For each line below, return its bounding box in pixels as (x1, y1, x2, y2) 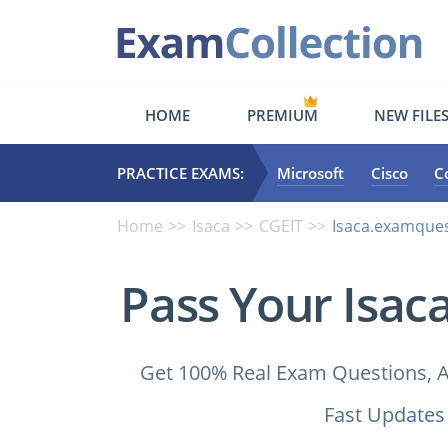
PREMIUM (246, 104, 318, 125)
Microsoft (277, 163, 344, 183)
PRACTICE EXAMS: (117, 163, 244, 183)
